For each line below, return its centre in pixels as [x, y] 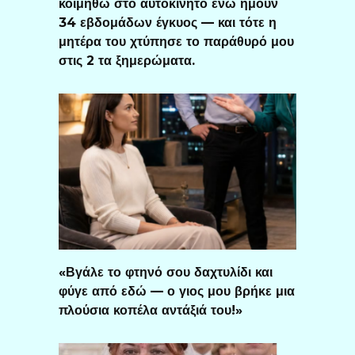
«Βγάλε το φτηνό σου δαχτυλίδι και [166, 272]
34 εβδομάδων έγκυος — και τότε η [168, 22]
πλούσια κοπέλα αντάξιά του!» [151, 310]
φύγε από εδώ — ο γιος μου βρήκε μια [177, 291]
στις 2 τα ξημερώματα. [127, 60]
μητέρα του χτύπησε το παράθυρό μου [176, 41]
